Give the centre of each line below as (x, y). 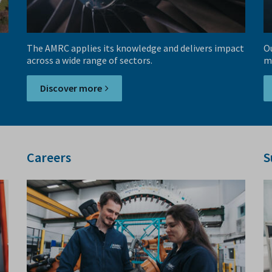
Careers (49, 158)
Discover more (71, 88)
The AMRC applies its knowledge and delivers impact (135, 48)
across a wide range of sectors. (90, 60)
